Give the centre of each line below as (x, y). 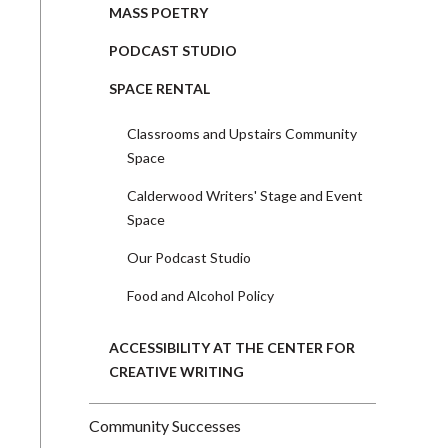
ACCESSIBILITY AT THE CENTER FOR (232, 347)
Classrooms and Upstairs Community (241, 133)
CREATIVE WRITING (176, 371)
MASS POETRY (158, 12)
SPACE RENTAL (159, 88)
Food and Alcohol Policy (200, 295)
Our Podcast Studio (188, 257)
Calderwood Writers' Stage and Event (244, 195)
